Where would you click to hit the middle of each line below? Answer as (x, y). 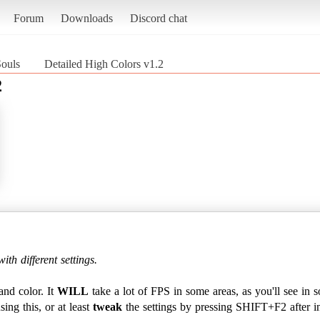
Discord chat (158, 18)
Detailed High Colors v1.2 (104, 64)
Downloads (86, 18)
